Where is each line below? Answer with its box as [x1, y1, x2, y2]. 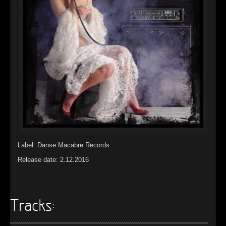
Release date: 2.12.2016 [18, 155, 89, 163]
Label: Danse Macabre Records [18, 141, 109, 149]
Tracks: [10, 198, 55, 215]
